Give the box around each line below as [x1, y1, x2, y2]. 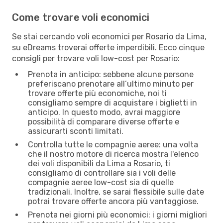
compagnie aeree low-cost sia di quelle [28, 177, 174, 187]
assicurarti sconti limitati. [28, 126, 123, 136]
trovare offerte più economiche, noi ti [28, 88, 167, 98]
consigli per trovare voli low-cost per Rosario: [12, 53, 180, 63]
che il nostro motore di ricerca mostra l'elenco [28, 149, 199, 159]
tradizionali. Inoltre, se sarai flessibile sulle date [28, 187, 204, 197]
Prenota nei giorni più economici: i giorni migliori [28, 210, 207, 220]
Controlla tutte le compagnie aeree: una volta [28, 139, 198, 149]
